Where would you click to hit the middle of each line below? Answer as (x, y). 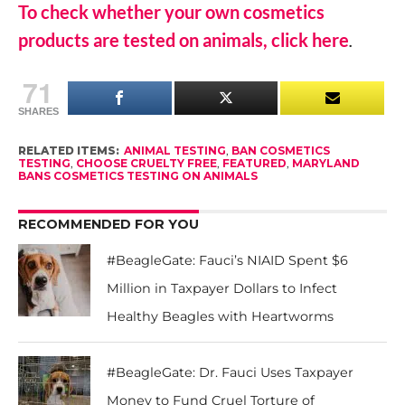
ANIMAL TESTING (174, 150)
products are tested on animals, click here (183, 39)
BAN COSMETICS (280, 150)
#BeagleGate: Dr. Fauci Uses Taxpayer (231, 372)
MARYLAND (325, 163)
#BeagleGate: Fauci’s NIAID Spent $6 (228, 260)
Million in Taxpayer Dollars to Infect (222, 288)
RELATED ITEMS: (68, 150)
